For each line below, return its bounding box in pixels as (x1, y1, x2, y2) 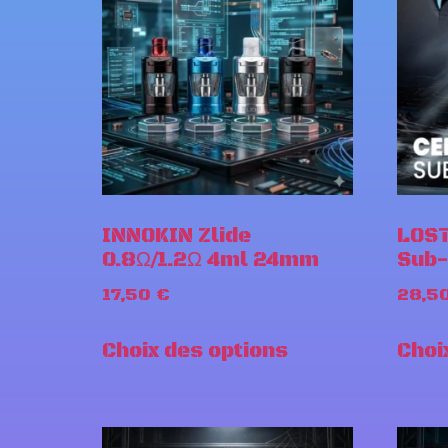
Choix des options (102, 338, 288, 364)
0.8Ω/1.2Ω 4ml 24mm (102, 248, 319, 274)
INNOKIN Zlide (102, 224, 251, 250)
